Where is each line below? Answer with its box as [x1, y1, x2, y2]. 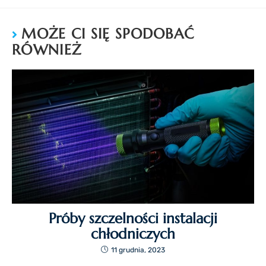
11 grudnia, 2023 [111, 246, 165, 255]
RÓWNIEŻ [12, 40, 82, 59]
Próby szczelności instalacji [49, 210, 217, 228]
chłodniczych [91, 225, 175, 243]
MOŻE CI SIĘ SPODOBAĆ [21, 24, 195, 43]
